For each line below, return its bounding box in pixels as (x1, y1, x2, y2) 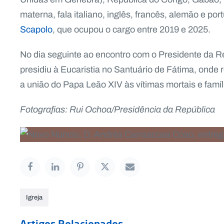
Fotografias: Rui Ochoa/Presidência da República (20, 103, 215, 116)
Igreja (26, 192, 42, 202)
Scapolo (20, 23, 52, 36)
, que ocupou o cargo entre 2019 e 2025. (52, 23, 210, 36)
